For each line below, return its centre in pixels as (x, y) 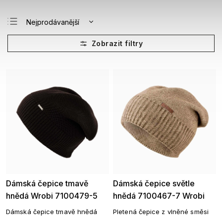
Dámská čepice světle (154, 183)
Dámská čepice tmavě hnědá (52, 212)
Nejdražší (42, 54)
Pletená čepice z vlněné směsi (161, 212)
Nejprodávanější (53, 22)
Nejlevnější (44, 38)
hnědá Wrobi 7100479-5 (52, 196)
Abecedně (43, 69)
